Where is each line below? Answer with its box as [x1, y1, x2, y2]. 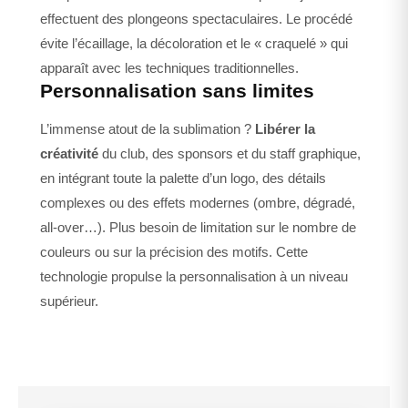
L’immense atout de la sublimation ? [40, 120, 255, 137]
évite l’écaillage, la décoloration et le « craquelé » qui [40, 35, 348, 51]
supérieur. [40, 292, 98, 309]
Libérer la [255, 120, 315, 137]
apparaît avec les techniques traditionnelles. [40, 59, 299, 76]
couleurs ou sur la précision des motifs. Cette [40, 243, 308, 260]
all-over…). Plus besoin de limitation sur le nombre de [40, 219, 356, 235]
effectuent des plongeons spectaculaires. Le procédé [40, 10, 352, 26]
